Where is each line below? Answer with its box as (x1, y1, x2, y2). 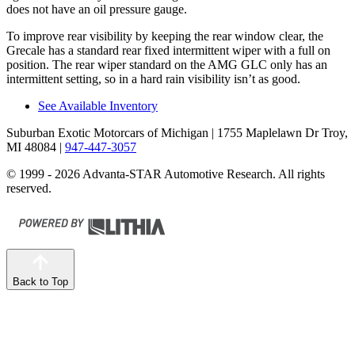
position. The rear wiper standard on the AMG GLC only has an (6, 58, 327, 72)
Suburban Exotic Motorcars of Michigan (6, 126, 208, 140)
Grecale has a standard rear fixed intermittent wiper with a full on (6, 44, 330, 58)
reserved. (6, 181, 52, 196)
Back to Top (13, 276, 68, 288)
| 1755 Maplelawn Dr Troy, (208, 126, 348, 140)
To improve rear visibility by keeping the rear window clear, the (6, 29, 323, 44)
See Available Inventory (38, 99, 158, 113)
